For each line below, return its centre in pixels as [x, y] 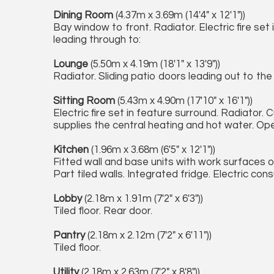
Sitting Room [84, 101]
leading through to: [97, 40]
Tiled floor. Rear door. [103, 211]
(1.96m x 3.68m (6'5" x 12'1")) [152, 150]
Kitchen [71, 150]
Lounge [71, 64]
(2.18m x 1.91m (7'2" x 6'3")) [143, 199]
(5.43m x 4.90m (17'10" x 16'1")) [184, 101]
